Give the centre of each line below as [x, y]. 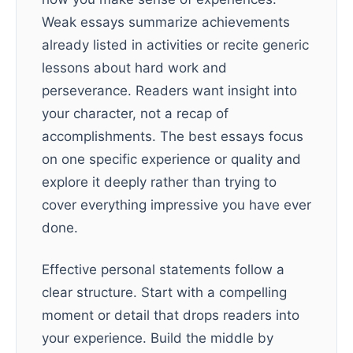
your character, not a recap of [135, 113]
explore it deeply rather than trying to [159, 182]
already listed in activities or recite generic [175, 45]
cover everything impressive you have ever [176, 205]
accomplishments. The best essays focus [173, 136]
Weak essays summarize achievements [166, 22]
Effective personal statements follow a [163, 269]
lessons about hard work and [134, 68]
